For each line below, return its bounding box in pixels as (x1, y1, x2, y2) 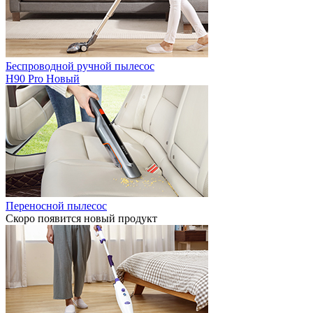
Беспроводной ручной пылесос (6, 60, 154, 72)
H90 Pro (6, 73, 46, 85)
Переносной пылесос (6, 200, 107, 212)
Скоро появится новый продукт (6, 212, 157, 224)
